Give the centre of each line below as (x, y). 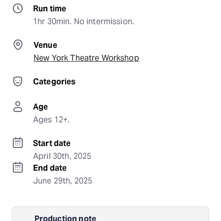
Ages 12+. (52, 120)
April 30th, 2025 (62, 156)
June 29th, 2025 (63, 181)
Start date (52, 143)
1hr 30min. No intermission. (84, 21)
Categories (55, 82)
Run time (50, 9)
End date (50, 168)
